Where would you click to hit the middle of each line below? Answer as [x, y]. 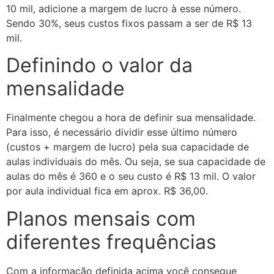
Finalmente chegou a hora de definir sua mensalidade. [131, 118]
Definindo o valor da [99, 65]
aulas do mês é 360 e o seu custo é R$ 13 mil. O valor [131, 176]
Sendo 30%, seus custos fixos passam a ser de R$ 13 [129, 23]
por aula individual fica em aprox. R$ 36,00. [107, 191]
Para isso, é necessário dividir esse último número [122, 132]
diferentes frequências [111, 242]
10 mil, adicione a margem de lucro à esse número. [124, 8]
